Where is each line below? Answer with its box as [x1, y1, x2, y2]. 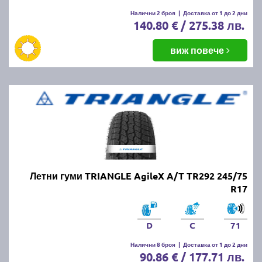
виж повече [170, 43, 226, 56]
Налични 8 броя [130, 239, 175, 249]
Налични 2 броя [130, 8, 175, 17]
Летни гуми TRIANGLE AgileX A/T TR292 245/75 [30, 169, 247, 182]
